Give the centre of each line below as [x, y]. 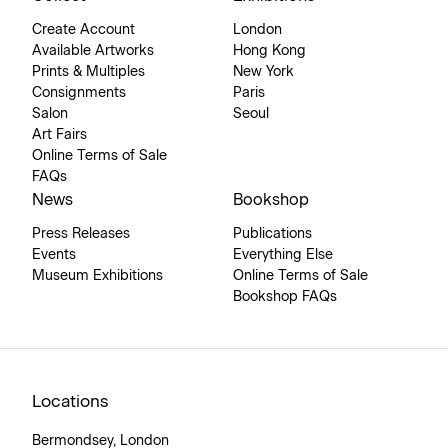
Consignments [79, 93]
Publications [272, 234]
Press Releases [81, 234]
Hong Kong [269, 51]
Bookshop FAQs [285, 297]
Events [54, 255]
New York [263, 72]
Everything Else [283, 255]
